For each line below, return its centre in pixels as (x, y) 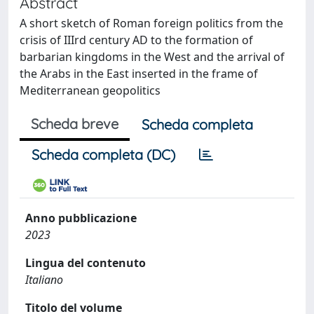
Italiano (44, 280)
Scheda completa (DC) (103, 155)
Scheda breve (75, 124)
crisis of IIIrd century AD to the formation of (136, 40)
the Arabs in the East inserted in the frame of (139, 74)
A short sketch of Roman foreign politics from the (151, 23)
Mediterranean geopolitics (90, 90)
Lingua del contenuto (86, 263)
